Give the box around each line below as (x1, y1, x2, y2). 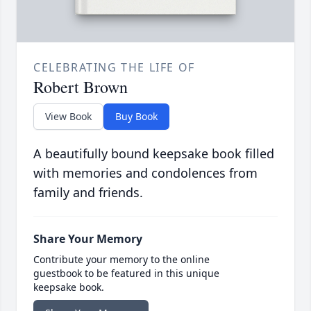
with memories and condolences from (33, 165, 258, 182)
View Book (45, 110, 92, 124)
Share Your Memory (33, 231, 142, 247)
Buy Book (115, 110, 158, 124)
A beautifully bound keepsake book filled (33, 145, 274, 162)
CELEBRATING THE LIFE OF (33, 60, 195, 76)
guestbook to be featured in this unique (33, 267, 219, 280)
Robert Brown (33, 76, 128, 99)
